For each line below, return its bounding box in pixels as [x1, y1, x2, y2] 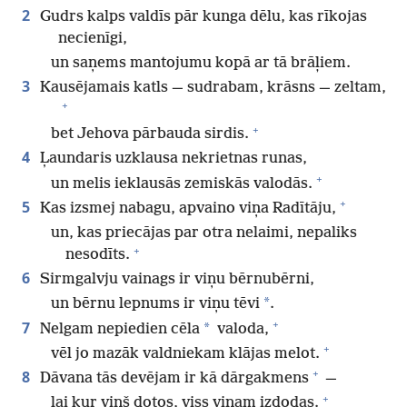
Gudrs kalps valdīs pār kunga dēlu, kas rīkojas [36, 7, 367, 25]
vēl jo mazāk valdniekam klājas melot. [51, 344, 320, 362]
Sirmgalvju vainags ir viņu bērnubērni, [36, 271, 314, 289]
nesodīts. [65, 246, 130, 264]
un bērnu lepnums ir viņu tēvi [51, 295, 260, 313]
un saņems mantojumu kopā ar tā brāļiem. [51, 54, 351, 72]
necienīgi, [58, 29, 127, 47]
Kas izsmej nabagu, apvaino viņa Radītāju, [36, 199, 336, 217]
